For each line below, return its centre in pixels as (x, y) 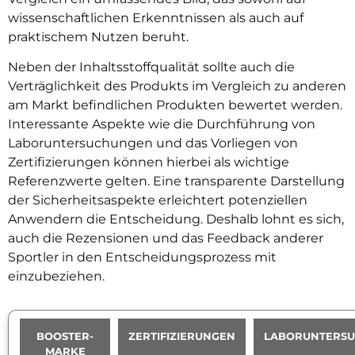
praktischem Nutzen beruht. (98, 36)
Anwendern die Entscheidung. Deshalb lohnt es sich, (176, 219)
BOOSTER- (65, 336)
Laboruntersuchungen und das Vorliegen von (153, 143)
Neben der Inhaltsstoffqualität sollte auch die (151, 67)
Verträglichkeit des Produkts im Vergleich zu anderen (177, 86)
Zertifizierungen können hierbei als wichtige (149, 162)
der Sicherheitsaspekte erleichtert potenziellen (158, 200)
